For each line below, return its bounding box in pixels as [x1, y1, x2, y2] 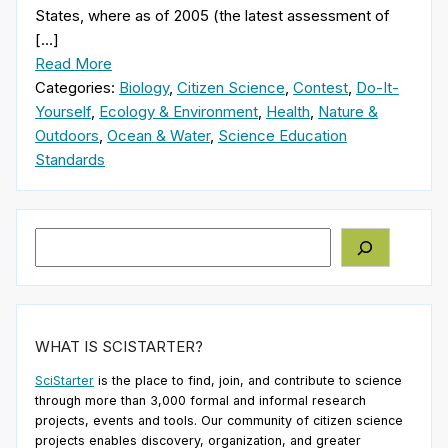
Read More [35, 53, 112, 73]
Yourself [35, 101, 91, 121]
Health [266, 101, 310, 121]
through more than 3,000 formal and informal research [35, 393, 366, 409]
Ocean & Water [107, 125, 210, 145]
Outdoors [35, 125, 99, 145]
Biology [119, 77, 169, 97]
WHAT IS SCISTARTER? [35, 337, 203, 357]
